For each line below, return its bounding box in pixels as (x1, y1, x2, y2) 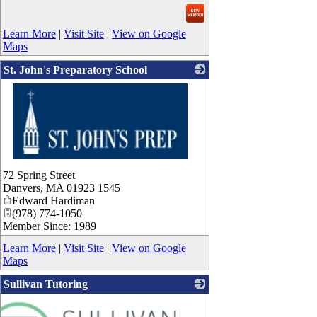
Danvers (3, 182, 40, 195)
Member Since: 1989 (3, 220, 96, 233)
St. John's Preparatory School (4, 64, 147, 76)
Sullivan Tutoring (4, 278, 88, 291)
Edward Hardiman (12, 195, 95, 207)
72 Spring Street (3, 169, 75, 182)
